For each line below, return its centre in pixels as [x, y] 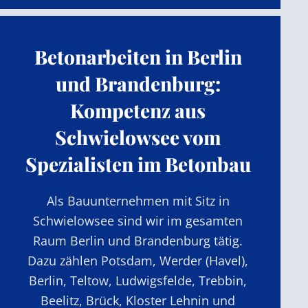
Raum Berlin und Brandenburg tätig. [138, 240]
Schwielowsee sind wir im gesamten [138, 220]
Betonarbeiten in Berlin [138, 56]
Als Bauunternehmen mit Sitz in [138, 200]
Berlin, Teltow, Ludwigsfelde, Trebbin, [138, 280]
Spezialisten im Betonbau [138, 164]
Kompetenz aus [138, 110]
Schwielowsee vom [138, 137]
